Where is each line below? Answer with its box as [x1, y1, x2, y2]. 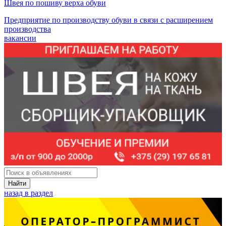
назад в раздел [4, 189, 53, 198]
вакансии [4, 34, 36, 42]
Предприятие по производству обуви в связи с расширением [4, 16, 213, 24]
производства [4, 25, 51, 33]
